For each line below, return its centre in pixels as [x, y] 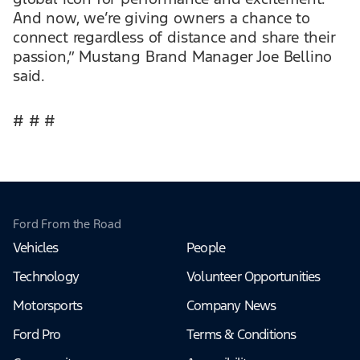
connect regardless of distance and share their [174, 37]
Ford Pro [37, 334]
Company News [231, 305]
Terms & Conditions [241, 334]
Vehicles [36, 247]
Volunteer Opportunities [254, 276]
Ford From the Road [67, 224]
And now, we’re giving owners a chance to [162, 18]
